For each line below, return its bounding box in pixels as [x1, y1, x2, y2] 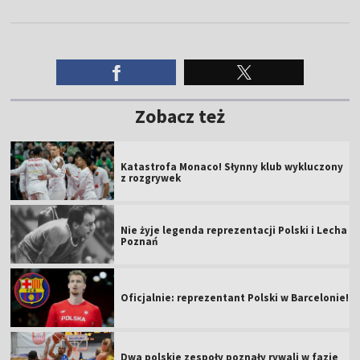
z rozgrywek [121, 170, 182, 185]
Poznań [121, 234, 158, 248]
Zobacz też [135, 103, 225, 129]
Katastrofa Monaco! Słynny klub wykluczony [121, 159, 344, 174]
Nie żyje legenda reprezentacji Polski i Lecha [121, 223, 348, 237]
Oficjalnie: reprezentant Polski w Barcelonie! [121, 290, 350, 305]
